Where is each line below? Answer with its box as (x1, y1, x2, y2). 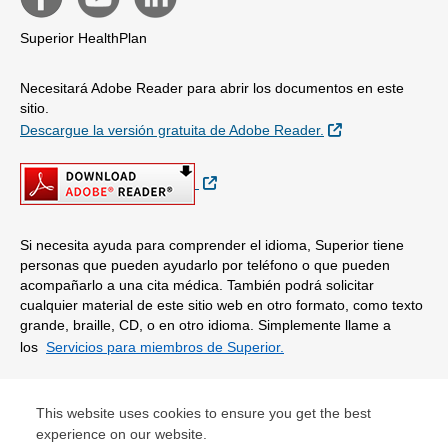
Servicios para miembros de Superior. (46, 339, 284, 356)
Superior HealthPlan (20, 30, 147, 47)
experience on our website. (36, 426, 207, 442)
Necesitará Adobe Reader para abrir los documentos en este (20, 80, 404, 97)
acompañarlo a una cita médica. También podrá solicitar (20, 277, 374, 294)
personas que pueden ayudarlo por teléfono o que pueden (20, 257, 390, 274)
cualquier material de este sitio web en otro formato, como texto (20, 297, 423, 314)
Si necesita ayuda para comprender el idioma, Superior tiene (20, 237, 404, 254)
